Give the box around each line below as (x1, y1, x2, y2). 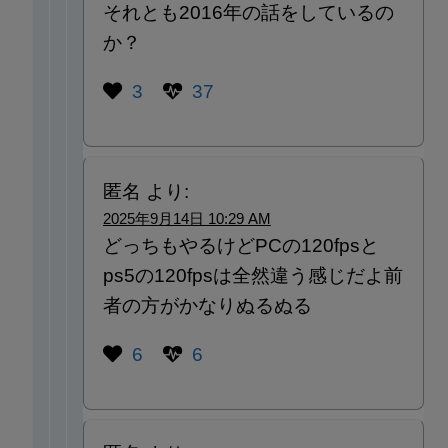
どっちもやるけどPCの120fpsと (102, 235, 379, 255)
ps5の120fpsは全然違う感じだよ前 (102, 265, 403, 285)
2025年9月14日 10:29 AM (102, 210, 271, 226)
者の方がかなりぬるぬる (102, 295, 312, 315)
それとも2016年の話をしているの (102, 3, 394, 23)
